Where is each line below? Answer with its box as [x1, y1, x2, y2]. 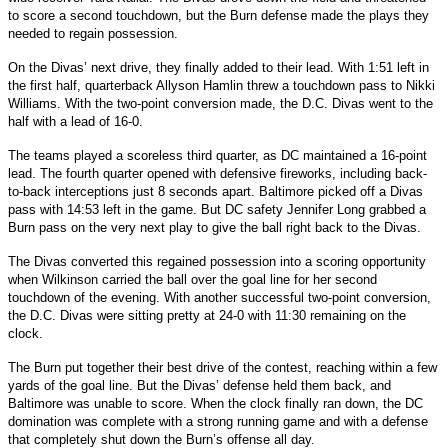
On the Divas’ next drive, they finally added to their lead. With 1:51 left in [8, 59, 429, 75]
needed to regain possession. [8, 25, 178, 41]
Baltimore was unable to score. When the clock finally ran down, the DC [8, 395, 423, 411]
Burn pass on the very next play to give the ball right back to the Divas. [8, 219, 421, 235]
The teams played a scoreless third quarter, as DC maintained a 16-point [8, 147, 427, 163]
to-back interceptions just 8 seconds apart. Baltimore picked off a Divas [8, 183, 423, 199]
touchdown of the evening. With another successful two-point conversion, [8, 289, 431, 305]
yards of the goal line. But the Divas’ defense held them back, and [8, 377, 391, 393]
